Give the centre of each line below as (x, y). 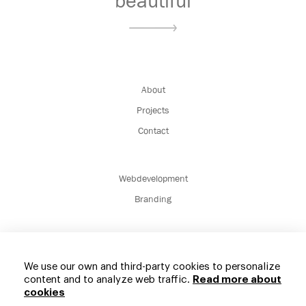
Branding (153, 199)
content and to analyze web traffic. (108, 280)
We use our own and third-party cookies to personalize (152, 267)
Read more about (237, 280)
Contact (153, 130)
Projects (153, 110)
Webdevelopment (153, 178)
